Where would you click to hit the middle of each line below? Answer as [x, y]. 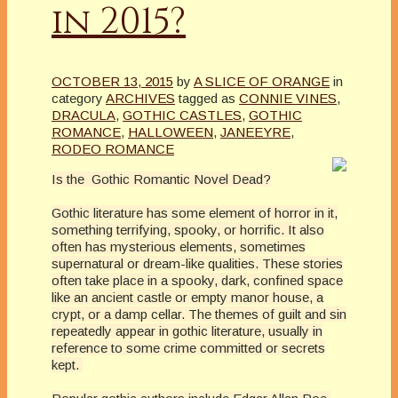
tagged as [207, 98]
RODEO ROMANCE [113, 148]
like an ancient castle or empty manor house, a [187, 297]
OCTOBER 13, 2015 [112, 81]
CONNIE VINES [288, 98]
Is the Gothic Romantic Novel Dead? [161, 179]
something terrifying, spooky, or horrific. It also [188, 229]
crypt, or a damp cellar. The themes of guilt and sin [199, 314]
